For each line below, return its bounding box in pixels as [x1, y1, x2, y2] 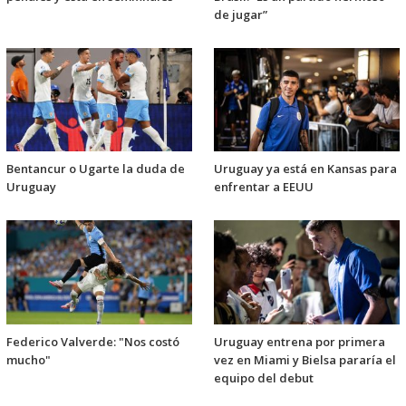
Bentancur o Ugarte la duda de [6, 160, 185, 178]
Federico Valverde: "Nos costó [6, 333, 179, 350]
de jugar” [214, 6, 267, 24]
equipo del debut [214, 369, 314, 386]
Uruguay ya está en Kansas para [214, 160, 397, 178]
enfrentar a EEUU [214, 179, 314, 196]
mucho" [6, 351, 51, 368]
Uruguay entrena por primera [214, 333, 385, 350]
